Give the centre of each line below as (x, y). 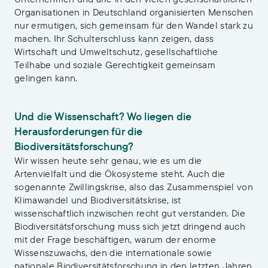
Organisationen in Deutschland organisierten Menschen (134, 12)
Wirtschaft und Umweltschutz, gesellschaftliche (116, 51)
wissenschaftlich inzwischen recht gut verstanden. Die (130, 213)
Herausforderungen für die (79, 131)
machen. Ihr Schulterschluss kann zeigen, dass (114, 38)
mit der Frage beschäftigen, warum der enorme (115, 239)
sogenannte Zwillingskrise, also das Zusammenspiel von (134, 187)
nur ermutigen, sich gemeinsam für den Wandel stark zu (134, 25)
